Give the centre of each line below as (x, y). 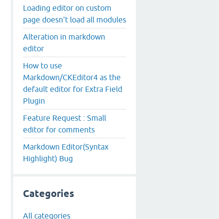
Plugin (34, 100)
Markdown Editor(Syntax (66, 146)
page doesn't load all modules (75, 19)
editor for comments (59, 129)
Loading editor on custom (67, 8)
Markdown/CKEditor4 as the (72, 77)
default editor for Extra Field (73, 89)
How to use (43, 65)
